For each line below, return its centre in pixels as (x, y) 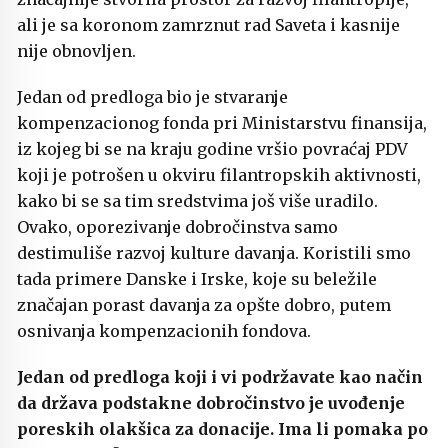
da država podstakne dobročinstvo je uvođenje (211, 402)
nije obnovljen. (76, 50)
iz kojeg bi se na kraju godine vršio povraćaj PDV (212, 148)
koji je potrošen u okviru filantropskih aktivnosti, (219, 174)
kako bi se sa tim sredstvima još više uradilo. (197, 200)
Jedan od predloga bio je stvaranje (152, 96)
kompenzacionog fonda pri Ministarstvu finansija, (222, 122)
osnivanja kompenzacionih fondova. (166, 330)
